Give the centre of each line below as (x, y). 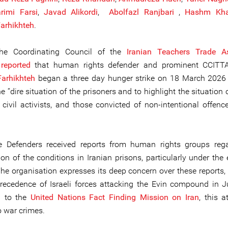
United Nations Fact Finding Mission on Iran (115, 197)
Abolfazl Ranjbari (144, 12)
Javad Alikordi (71, 12)
